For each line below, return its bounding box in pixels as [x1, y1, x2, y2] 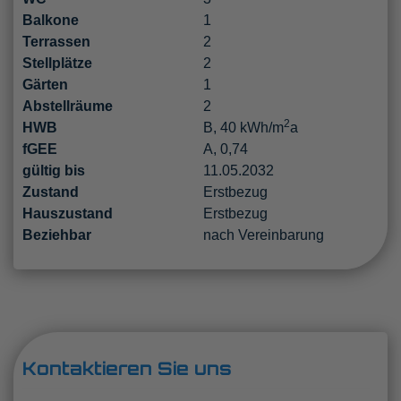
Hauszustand [22, 205, 113, 221]
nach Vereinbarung [202, 226, 324, 243]
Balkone [22, 12, 79, 28]
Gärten [22, 76, 68, 92]
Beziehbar [22, 226, 91, 243]
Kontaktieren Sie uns [22, 356, 232, 380]
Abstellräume [22, 98, 113, 114]
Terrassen [22, 33, 90, 49]
